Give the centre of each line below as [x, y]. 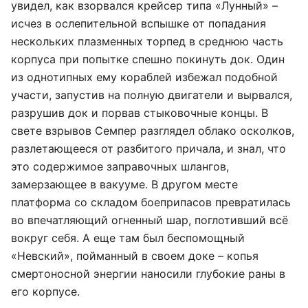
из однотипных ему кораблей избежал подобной [144, 77]
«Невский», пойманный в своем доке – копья [135, 256]
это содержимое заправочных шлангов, [120, 166]
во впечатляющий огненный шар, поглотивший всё [150, 220]
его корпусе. [45, 291]
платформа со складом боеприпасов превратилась [151, 202]
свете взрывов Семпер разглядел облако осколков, [153, 131]
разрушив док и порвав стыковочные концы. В [140, 113]
